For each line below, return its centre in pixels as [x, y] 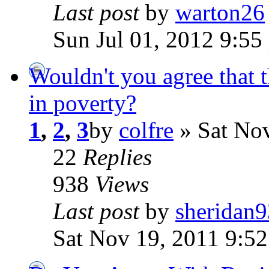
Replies [117, 157]
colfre [146, 130]
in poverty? [83, 103]
